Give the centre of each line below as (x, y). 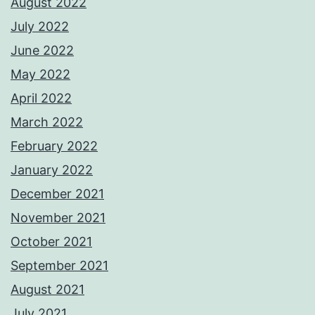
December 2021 (57, 194)
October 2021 (51, 242)
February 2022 (54, 146)
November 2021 (58, 218)
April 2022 (41, 98)
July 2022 (40, 27)
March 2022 (47, 122)
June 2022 (42, 51)
